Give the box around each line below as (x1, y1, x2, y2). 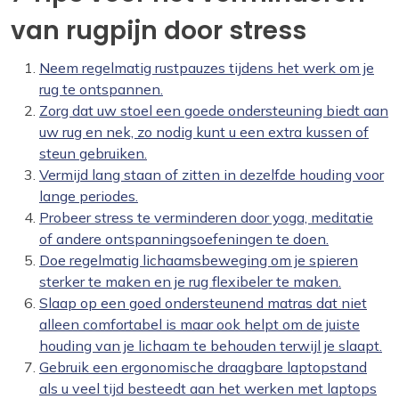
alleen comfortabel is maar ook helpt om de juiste (39, 315, 360, 334)
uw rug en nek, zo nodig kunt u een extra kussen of (39, 123, 369, 142)
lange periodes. (39, 187, 138, 206)
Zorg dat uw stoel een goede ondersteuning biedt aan (39, 102, 388, 120)
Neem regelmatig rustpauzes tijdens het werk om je (39, 59, 374, 77)
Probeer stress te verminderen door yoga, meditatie (39, 208, 373, 227)
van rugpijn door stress (11, 13, 306, 49)
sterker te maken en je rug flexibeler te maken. (39, 273, 341, 291)
